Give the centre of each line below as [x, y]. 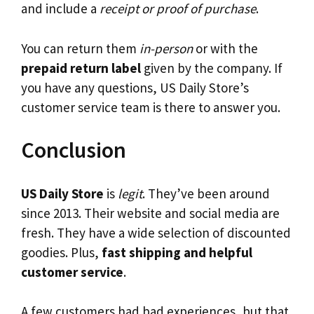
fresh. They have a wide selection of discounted [156, 232]
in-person [166, 48]
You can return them [80, 48]
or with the [225, 48]
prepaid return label [81, 68]
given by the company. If [212, 68]
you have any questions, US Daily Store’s [135, 87]
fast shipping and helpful [177, 252]
